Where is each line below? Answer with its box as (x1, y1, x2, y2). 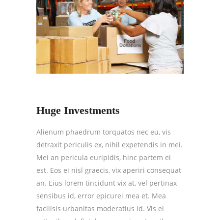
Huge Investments (36, 104, 120, 116)
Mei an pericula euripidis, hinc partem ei (36, 152, 171, 162)
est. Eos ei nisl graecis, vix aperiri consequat (36, 165, 181, 175)
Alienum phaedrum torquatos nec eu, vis (36, 127, 171, 137)
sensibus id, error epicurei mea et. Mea (36, 191, 166, 200)
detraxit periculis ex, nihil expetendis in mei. (36, 139, 183, 149)
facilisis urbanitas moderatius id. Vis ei (36, 203, 164, 213)
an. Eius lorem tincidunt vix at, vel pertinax (36, 178, 177, 188)
